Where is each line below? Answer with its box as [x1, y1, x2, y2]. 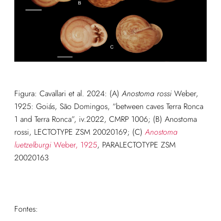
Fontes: [14, 203, 38, 215]
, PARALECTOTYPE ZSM [97, 139, 176, 150]
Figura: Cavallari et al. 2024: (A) [14, 87, 122, 99]
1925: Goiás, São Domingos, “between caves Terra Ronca [14, 100, 203, 112]
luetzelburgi [14, 139, 51, 150]
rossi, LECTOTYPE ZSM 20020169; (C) [14, 126, 145, 138]
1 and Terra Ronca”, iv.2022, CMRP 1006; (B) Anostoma [14, 113, 197, 125]
